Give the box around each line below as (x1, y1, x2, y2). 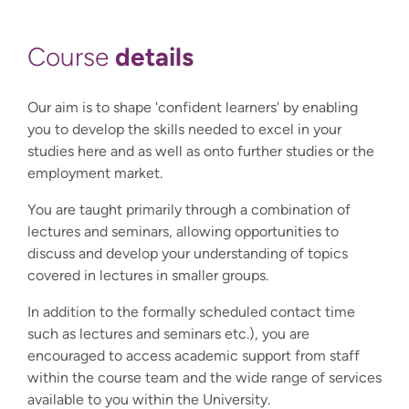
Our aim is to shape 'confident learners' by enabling (27, 98, 358, 116)
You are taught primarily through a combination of (27, 200, 351, 218)
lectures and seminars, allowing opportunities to (27, 222, 339, 240)
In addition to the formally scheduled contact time (27, 302, 355, 320)
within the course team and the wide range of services (27, 368, 382, 386)
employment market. (27, 163, 225, 182)
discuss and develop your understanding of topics (27, 244, 348, 262)
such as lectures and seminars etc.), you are (27, 324, 309, 342)
